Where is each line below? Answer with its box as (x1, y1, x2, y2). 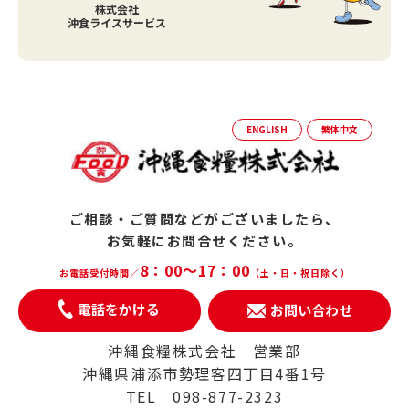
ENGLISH (246, 121, 288, 136)
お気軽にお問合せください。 (106, 230, 303, 250)
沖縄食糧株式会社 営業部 (108, 340, 301, 362)
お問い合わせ (269, 299, 352, 320)
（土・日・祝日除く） (249, 266, 351, 280)
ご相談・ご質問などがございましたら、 (68, 208, 341, 228)
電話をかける (78, 299, 161, 320)
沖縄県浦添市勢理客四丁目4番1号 (82, 362, 327, 385)
